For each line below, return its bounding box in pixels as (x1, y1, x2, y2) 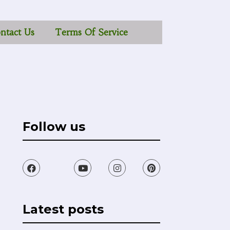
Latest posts (23, 202, 104, 217)
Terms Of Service (54, 27, 128, 38)
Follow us (23, 119, 86, 134)
